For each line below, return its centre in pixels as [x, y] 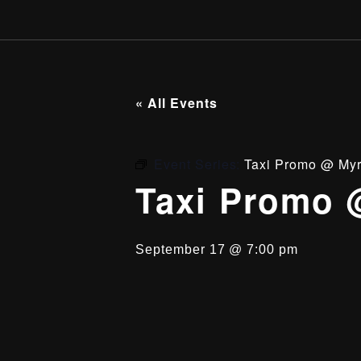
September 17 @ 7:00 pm [217, 249]
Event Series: [199, 164]
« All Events [176, 103]
